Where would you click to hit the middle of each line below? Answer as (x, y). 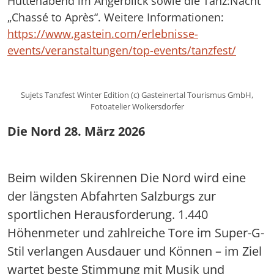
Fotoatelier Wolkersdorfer (137, 106)
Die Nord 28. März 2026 (76, 131)
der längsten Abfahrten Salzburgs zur (112, 196)
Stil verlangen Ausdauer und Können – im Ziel (135, 251)
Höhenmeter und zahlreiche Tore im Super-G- (136, 232)
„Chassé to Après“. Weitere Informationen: (116, 17)
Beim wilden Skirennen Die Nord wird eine (127, 177)
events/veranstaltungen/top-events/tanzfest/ (122, 50)
